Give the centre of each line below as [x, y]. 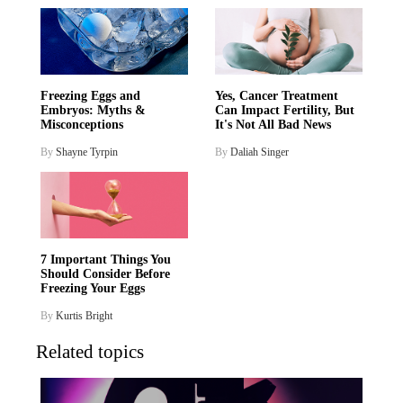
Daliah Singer [260, 152]
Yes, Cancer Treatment [277, 96]
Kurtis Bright [84, 316]
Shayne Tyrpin [87, 152]
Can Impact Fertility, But [285, 111]
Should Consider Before [105, 274]
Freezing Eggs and [90, 96]
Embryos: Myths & [93, 111]
